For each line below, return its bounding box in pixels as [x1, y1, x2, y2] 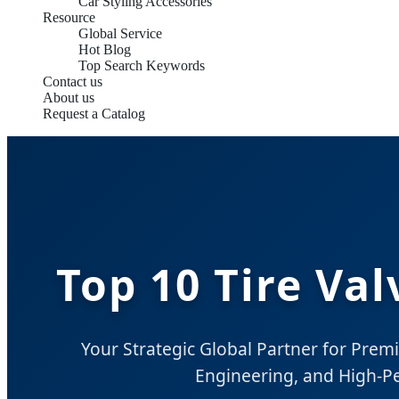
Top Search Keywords [78, 58, 205, 73]
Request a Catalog [43, 106, 145, 121]
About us [43, 90, 94, 105]
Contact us [43, 74, 102, 89]
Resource [43, 10, 95, 25]
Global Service [78, 26, 162, 41]
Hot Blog [78, 42, 131, 57]
